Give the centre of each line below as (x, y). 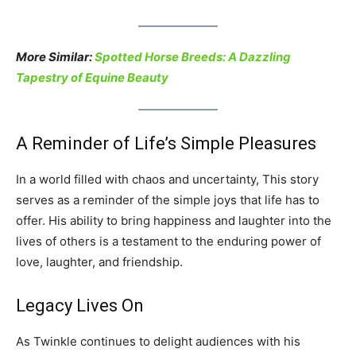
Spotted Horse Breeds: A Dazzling (193, 56)
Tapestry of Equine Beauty (92, 77)
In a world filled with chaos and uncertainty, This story (167, 179)
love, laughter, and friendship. (99, 261)
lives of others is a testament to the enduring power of (168, 241)
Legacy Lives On (80, 305)
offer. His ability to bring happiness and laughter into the (174, 220)
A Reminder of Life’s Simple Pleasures (166, 143)
